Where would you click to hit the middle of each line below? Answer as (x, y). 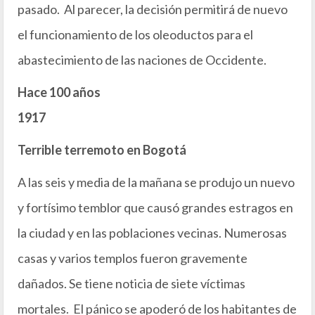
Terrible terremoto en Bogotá (102, 150)
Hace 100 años (59, 92)
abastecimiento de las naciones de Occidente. (142, 60)
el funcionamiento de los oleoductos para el (135, 35)
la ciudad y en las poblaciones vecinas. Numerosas (152, 233)
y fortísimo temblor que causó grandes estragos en (155, 208)
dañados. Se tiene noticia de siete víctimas (131, 284)
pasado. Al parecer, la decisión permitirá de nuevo (153, 9)
